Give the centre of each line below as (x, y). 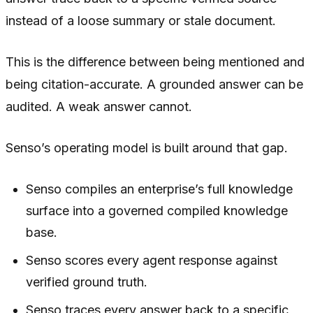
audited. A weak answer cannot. (99, 107)
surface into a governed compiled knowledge (157, 211)
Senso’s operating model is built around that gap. (147, 148)
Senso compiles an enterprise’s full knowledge (160, 189)
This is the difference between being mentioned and (155, 62)
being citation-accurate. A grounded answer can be (154, 85)
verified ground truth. (87, 282)
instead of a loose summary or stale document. (141, 21)
